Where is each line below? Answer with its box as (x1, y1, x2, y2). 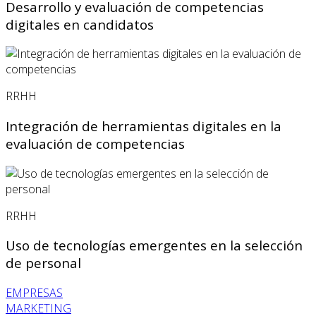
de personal (6, 254, 81, 272)
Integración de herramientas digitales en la (6, 116, 281, 135)
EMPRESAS (6, 285, 63, 301)
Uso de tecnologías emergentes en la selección (6, 236, 303, 255)
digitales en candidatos (6, 15, 154, 33)
